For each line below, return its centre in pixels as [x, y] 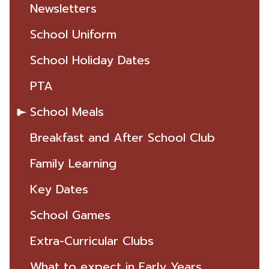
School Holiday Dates [90, 60]
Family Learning [74, 163]
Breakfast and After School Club [123, 138]
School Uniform [74, 34]
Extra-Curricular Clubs [92, 241]
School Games [71, 215]
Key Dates [59, 189]
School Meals [67, 112]
